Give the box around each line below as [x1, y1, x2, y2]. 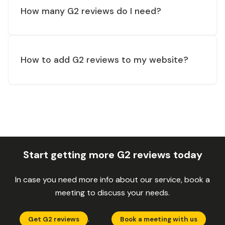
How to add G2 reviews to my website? [21, 54, 188, 66]
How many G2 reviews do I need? [21, 5, 161, 17]
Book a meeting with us [120, 214, 197, 223]
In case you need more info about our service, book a [15, 174, 210, 185]
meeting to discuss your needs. [55, 187, 170, 198]
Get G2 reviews [28, 214, 79, 223]
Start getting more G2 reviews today [23, 148, 202, 161]
